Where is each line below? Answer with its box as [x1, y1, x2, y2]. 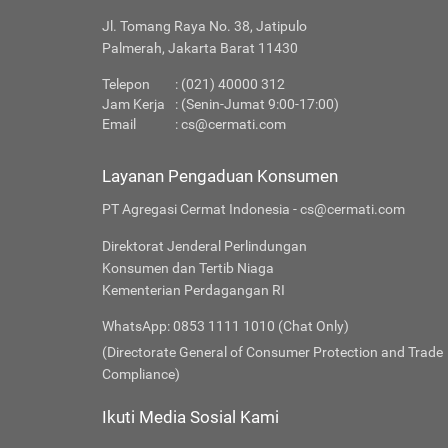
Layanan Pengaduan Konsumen [102, 166, 338, 187]
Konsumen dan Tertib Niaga [102, 260, 274, 277]
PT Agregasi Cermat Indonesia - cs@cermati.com [102, 201, 405, 218]
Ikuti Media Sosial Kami [102, 407, 279, 428]
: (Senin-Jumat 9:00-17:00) [175, 96, 339, 113]
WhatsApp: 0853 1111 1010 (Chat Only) [102, 318, 349, 335]
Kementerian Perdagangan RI [102, 282, 285, 299]
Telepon [102, 76, 150, 93]
